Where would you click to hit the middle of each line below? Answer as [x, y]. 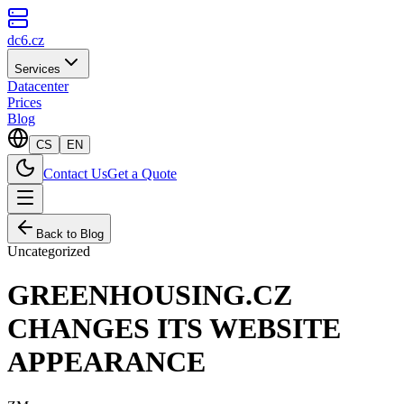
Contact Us [75, 174]
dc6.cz [26, 40]
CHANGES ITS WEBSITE [174, 329]
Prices [24, 102]
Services [37, 69]
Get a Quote [142, 174]
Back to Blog [70, 234]
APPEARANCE [106, 362]
